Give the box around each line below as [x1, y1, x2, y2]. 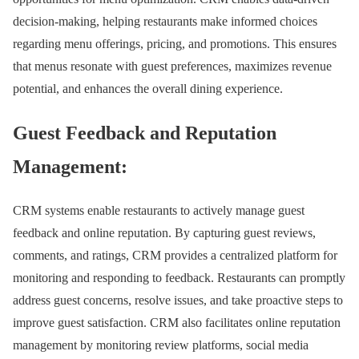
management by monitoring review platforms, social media [13, 337, 309, 352]
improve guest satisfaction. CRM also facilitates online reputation [13, 315, 341, 329]
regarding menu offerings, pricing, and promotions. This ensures [13, 36, 337, 50]
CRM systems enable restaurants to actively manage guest [13, 203, 305, 217]
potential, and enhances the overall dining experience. [13, 81, 283, 95]
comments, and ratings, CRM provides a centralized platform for [13, 248, 337, 262]
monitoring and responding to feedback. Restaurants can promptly [13, 270, 345, 284]
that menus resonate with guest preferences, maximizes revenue [13, 58, 332, 73]
